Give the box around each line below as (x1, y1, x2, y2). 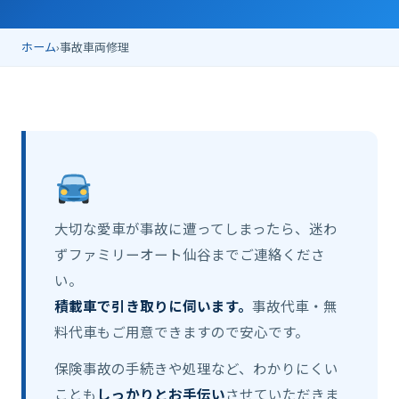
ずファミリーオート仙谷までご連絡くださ (54, 244, 325, 264)
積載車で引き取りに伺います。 (54, 296, 252, 315)
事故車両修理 (60, 38, 129, 55)
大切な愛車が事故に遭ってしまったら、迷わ (54, 218, 338, 238)
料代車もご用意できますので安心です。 (54, 322, 309, 341)
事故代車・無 (252, 296, 338, 315)
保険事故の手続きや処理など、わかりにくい (54, 358, 338, 378)
